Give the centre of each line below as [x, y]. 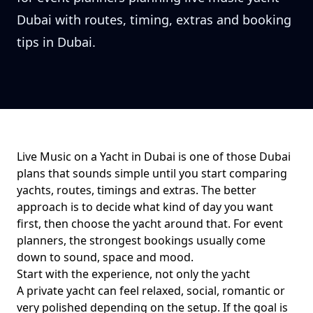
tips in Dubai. [56, 42]
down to [40, 257]
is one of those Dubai [233, 156]
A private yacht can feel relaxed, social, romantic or [151, 291]
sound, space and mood [127, 257]
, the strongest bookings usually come [165, 240]
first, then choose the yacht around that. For [135, 224]
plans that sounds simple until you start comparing [152, 173]
